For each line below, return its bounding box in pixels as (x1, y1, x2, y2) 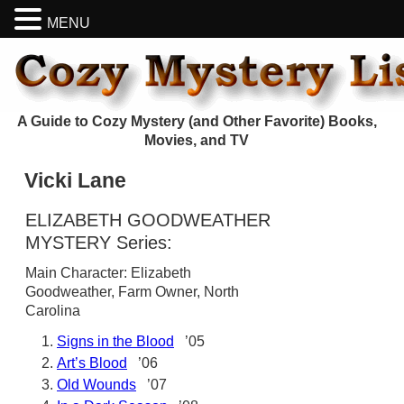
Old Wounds (57, 377, 136, 392)
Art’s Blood (57, 355, 127, 371)
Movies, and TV (144, 133, 249, 148)
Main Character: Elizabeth (25, 265, 191, 280)
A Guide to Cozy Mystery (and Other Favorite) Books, (16, 114, 377, 129)
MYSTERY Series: (25, 233, 172, 252)
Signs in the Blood (57, 334, 174, 349)
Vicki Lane (24, 169, 126, 192)
